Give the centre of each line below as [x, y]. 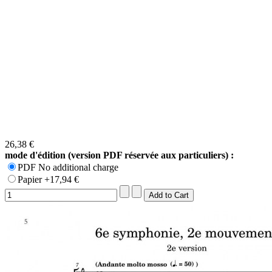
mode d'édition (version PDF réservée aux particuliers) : [119, 155]
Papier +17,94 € [48, 179]
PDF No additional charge [68, 167]
